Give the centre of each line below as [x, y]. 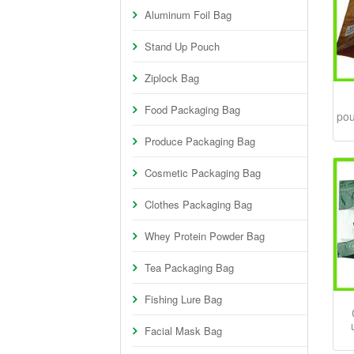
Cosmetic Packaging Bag [203, 173]
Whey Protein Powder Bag [205, 236]
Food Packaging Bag [192, 109]
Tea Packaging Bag [189, 267]
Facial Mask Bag [183, 331]
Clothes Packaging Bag [198, 204]
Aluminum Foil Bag [188, 15]
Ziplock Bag [172, 78]
